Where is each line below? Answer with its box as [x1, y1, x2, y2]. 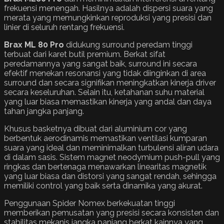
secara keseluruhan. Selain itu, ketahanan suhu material [4, 87, 204, 97]
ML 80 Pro [24, 39, 64, 49]
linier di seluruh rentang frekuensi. [4, 22, 124, 32]
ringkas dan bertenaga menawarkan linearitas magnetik [4, 161, 206, 171]
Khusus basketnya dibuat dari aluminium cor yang [4, 123, 187, 133]
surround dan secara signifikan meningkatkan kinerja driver [4, 77, 216, 87]
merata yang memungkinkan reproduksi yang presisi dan [4, 12, 211, 22]
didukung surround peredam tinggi [64, 39, 192, 49]
